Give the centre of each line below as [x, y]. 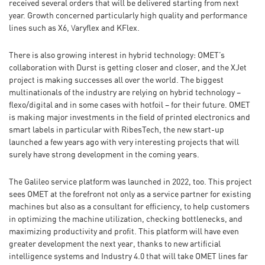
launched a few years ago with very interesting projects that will [124, 142]
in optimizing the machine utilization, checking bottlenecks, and [126, 219]
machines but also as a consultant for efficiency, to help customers [129, 207]
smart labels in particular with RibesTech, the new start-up [117, 130]
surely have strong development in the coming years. [104, 155]
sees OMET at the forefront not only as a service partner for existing [130, 194]
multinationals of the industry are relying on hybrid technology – [125, 93]
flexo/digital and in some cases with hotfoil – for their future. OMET [130, 105]
